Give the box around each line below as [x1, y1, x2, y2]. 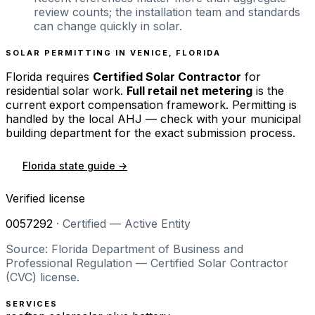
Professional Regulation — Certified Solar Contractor [6, 255, 288, 270]
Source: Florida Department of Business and [6, 241, 243, 256]
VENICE [129, 47, 169, 58]
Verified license [6, 191, 85, 205]
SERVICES [6, 298, 58, 309]
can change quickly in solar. [34, 18, 182, 33]
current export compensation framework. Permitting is [6, 97, 297, 112]
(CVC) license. [6, 269, 79, 284]
